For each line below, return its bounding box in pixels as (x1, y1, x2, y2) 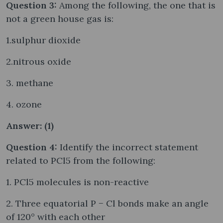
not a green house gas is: (6, 12, 113, 24)
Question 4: (6, 141, 60, 153)
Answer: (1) (6, 119, 54, 131)
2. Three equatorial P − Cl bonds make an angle (6, 197, 209, 209)
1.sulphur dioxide (6, 34, 81, 46)
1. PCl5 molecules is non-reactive (6, 176, 149, 188)
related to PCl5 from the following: (6, 154, 155, 166)
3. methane (6, 77, 53, 89)
